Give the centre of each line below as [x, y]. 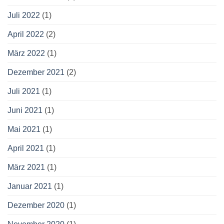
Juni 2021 [25, 110]
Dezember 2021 [36, 72]
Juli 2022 [24, 15]
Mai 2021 [24, 129]
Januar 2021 [30, 186]
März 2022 [26, 53]
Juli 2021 [24, 91]
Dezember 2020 [36, 205]
